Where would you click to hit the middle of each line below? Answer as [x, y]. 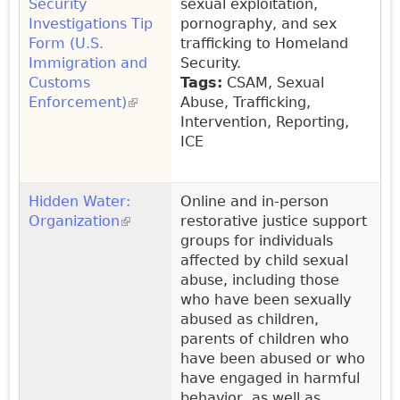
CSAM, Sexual [273, 82]
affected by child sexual [264, 260]
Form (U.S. [66, 43]
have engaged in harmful [270, 378]
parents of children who [265, 338]
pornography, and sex [258, 23]
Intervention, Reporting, [265, 121]
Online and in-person [254, 201]
